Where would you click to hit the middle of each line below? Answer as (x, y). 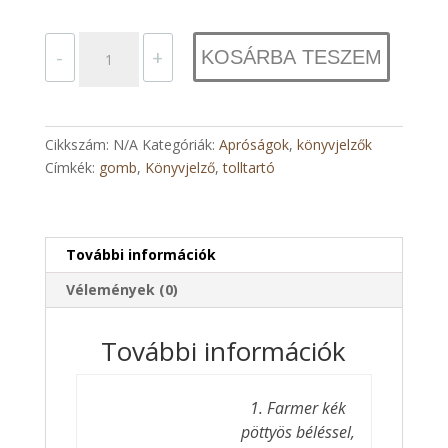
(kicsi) (95, 89)
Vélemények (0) (121, 290)
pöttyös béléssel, (298, 432)
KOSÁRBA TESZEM (291, 57)
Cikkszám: (78, 145)
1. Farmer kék (298, 408)
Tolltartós (109, 43)
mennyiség (112, 112)
